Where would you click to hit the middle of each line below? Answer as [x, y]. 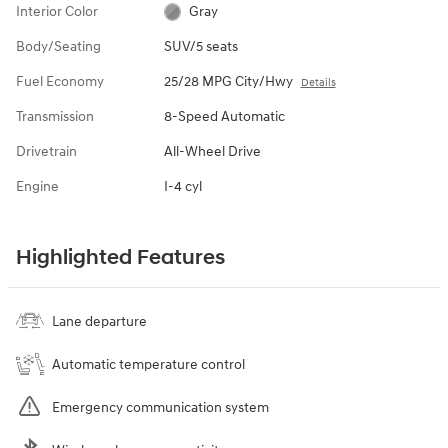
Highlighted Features [120, 257]
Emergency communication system [160, 407]
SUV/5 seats [200, 46]
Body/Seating [58, 46]
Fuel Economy [60, 81]
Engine [37, 186]
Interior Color [57, 11]
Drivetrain [46, 151]
